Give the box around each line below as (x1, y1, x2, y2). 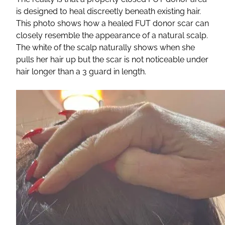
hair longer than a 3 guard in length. (16, 67, 146, 77)
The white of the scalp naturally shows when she (16, 43, 195, 53)
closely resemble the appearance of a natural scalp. (16, 31, 208, 41)
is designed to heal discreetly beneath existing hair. (16, 7, 201, 17)
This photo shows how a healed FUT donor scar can (16, 19, 209, 29)
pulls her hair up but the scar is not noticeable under (16, 55, 208, 65)
